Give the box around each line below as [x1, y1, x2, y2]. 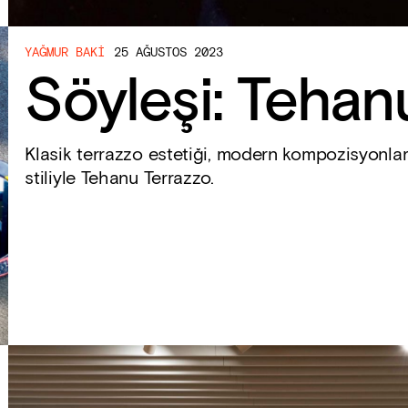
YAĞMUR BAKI [25, 44, 106, 61]
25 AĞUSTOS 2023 [114, 44, 224, 61]
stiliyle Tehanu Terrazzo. [25, 166, 214, 190]
